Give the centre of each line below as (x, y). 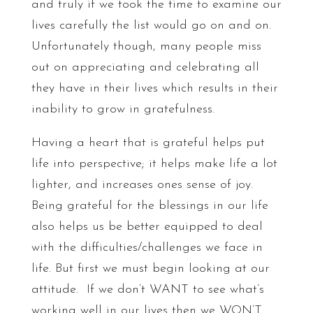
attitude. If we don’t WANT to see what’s (147, 290)
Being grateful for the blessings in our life (150, 206)
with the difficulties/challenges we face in (147, 248)
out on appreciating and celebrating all (145, 67)
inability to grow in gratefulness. (123, 109)
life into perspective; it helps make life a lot (154, 164)
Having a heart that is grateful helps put (148, 143)
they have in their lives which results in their (154, 88)
